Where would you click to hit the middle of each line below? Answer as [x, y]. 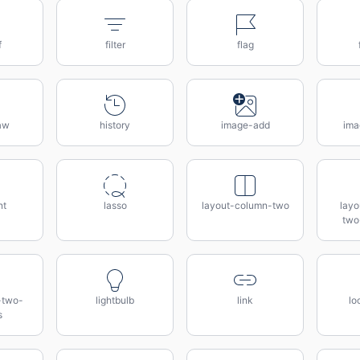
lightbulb [115, 300]
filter [115, 45]
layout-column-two [245, 205]
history [115, 125]
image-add [245, 125]
